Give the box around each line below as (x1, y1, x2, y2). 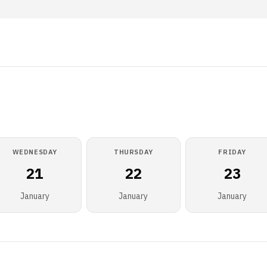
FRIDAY (218, 148, 246, 156)
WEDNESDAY (12, 148, 57, 156)
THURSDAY (114, 148, 153, 156)
